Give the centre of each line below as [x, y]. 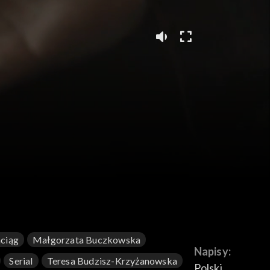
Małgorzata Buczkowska [87, 240]
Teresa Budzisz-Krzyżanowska [112, 261]
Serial [21, 261]
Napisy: [212, 252]
